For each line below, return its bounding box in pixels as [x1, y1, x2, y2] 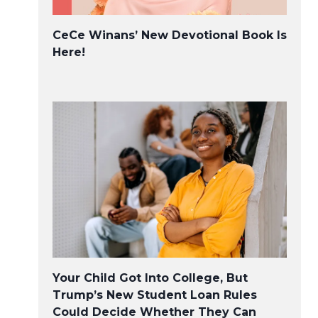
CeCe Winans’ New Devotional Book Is [53, 28, 287, 42]
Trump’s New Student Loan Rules [53, 288, 257, 302]
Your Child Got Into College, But [53, 271, 248, 285]
